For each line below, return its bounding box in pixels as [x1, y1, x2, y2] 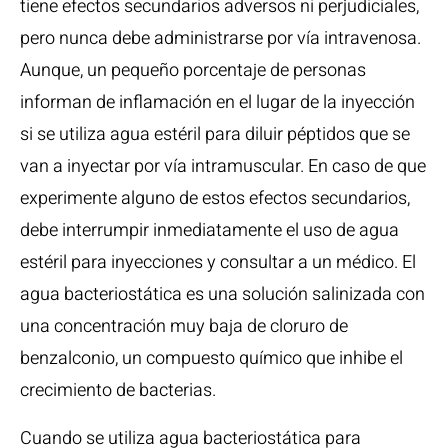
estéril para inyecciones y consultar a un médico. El [20, 249, 416, 276]
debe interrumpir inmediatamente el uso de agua [20, 217, 399, 244]
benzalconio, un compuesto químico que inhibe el [20, 345, 403, 372]
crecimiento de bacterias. [20, 377, 216, 404]
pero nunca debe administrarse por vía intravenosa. [20, 25, 421, 52]
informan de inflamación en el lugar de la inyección [20, 89, 415, 116]
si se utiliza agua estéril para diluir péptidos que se [20, 121, 410, 148]
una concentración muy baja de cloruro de [20, 313, 348, 340]
